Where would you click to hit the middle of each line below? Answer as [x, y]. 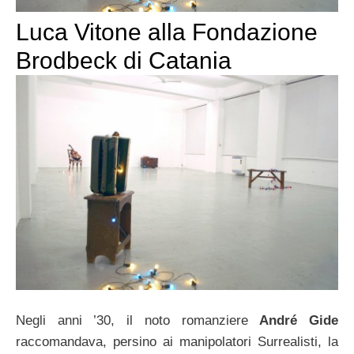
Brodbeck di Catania [124, 60]
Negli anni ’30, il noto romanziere [138, 321]
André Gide [299, 321]
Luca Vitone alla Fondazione [167, 32]
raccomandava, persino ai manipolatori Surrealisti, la [177, 342]
